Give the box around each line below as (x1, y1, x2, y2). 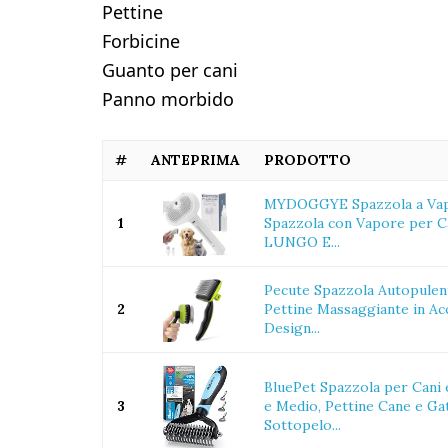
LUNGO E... (264, 233, 340, 251)
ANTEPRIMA (151, 151, 240, 169)
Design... (264, 319, 320, 337)
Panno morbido (102, 87, 234, 111)
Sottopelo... (264, 416, 341, 434)
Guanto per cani (102, 58, 238, 82)
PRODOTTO (264, 151, 351, 169)
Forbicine (102, 29, 180, 53)
